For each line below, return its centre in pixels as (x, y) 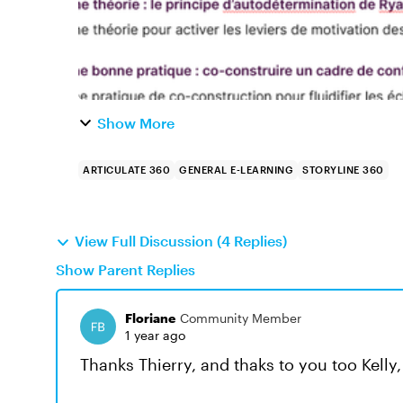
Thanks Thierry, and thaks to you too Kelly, (241, 364)
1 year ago (155, 335)
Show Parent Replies (125, 269)
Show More (136, 123)
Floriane (150, 318)
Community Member (241, 318)
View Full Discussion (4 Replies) (181, 241)
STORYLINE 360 (343, 170)
